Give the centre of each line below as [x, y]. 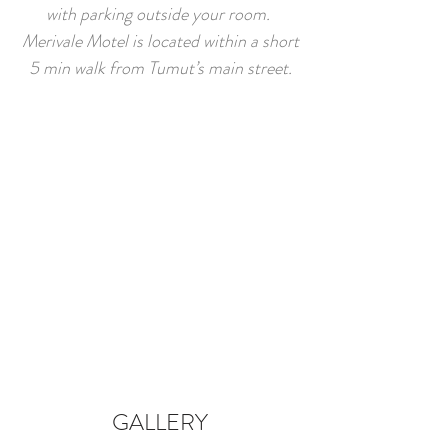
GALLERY [160, 422]
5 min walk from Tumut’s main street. [160, 68]
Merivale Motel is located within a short [160, 41]
